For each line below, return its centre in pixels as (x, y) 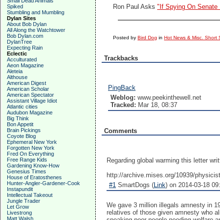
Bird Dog (148, 38)
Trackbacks (121, 58)
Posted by (125, 38)
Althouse (17, 77)
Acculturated (22, 59)
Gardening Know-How (33, 165)
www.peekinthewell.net (168, 97)
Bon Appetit (20, 124)
